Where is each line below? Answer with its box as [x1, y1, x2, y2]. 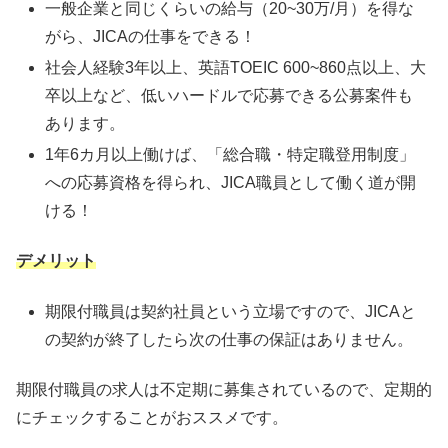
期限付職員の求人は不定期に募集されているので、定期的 [16, 381, 432, 399]
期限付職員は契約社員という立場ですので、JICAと [45, 302, 417, 320]
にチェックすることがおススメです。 [16, 409, 288, 427]
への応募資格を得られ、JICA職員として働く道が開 [45, 173, 417, 191]
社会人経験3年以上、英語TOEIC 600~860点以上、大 [45, 58, 427, 76]
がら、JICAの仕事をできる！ [45, 27, 257, 45]
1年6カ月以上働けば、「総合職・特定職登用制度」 [45, 145, 416, 163]
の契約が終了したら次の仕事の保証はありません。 [45, 330, 414, 348]
